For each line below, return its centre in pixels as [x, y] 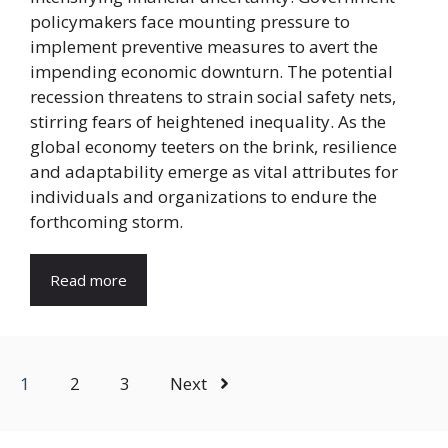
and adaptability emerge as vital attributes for [214, 171]
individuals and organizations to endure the [203, 196]
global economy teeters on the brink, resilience [213, 146]
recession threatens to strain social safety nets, [213, 96]
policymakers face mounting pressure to [190, 21]
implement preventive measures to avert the [204, 46]
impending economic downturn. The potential [211, 71]
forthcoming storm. [106, 221]
